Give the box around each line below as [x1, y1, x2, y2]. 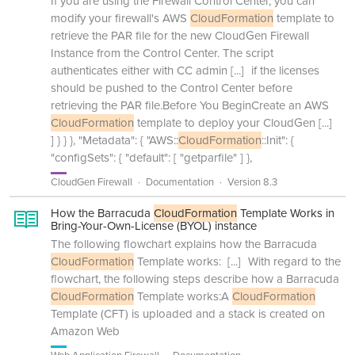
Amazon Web [51, 323, 120, 340]
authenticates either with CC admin [51, 62, 227, 79]
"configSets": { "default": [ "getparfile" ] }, [51, 149, 252, 166]
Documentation [146, 174, 214, 189]
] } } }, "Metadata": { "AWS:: [51, 132, 178, 149]
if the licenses [248, 62, 319, 79]
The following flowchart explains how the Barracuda [51, 235, 317, 253]
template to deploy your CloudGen [134, 114, 315, 132]
